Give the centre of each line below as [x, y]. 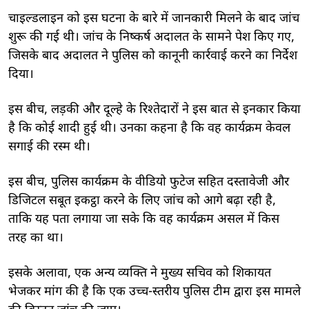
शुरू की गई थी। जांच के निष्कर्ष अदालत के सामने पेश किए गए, [151, 37]
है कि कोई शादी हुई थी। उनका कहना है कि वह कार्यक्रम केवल [149, 128]
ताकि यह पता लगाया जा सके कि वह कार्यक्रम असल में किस [144, 219]
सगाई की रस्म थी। [49, 147]
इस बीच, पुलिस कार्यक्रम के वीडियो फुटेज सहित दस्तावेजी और [149, 182]
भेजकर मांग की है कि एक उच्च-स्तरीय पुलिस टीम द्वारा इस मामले [154, 292]
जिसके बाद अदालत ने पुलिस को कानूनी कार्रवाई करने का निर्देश [153, 56]
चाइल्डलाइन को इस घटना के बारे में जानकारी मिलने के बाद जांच [154, 19]
